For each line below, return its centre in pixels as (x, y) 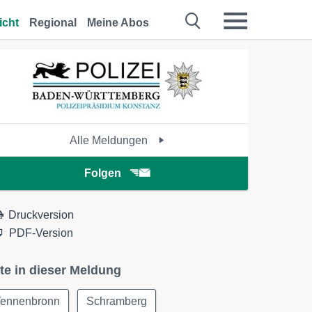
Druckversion (41, 215)
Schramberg (117, 301)
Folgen (102, 173)
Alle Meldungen (110, 140)
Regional (53, 23)
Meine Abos (118, 23)
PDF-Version (41, 233)
